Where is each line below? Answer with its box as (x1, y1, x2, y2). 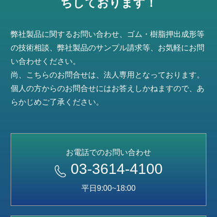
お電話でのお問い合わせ (66, 148, 151, 156)
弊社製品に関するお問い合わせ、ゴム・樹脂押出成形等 (11, 30, 205, 38)
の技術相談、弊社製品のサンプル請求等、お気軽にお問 (11, 44, 205, 52)
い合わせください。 (11, 57, 81, 65)
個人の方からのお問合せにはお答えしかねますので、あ (11, 84, 205, 93)
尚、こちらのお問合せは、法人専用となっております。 (11, 71, 205, 79)
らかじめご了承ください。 (11, 98, 104, 106)
